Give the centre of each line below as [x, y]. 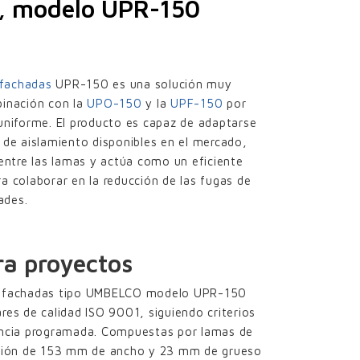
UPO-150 [115, 103]
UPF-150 [197, 103]
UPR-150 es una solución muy [142, 84]
